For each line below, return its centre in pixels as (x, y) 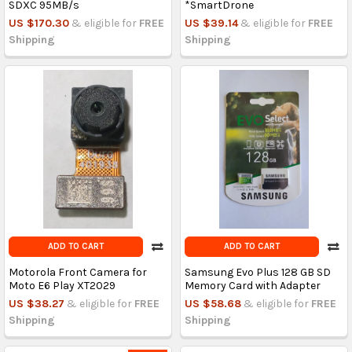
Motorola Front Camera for (77, 272)
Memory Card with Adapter (252, 285)
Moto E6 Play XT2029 (62, 285)
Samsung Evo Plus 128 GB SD (257, 272)
